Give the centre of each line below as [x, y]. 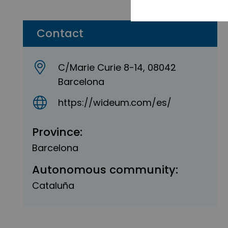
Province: [57, 132]
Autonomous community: [105, 170]
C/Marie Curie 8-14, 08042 [117, 67]
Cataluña [53, 186]
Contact [60, 33]
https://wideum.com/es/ [115, 102]
